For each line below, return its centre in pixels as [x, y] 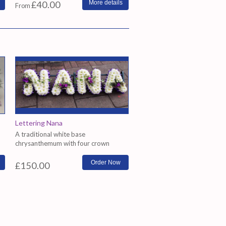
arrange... [29, 152]
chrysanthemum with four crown [62, 143]
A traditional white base [50, 134]
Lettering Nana [39, 123]
